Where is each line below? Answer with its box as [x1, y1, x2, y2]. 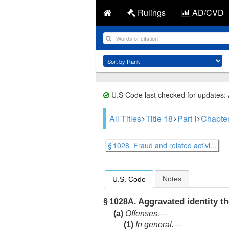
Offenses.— [125, 209, 168, 218]
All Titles [109, 112, 141, 124]
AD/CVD [190, 7, 224, 18]
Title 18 [146, 112, 173, 124]
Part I [177, 112, 196, 124]
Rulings [135, 7, 166, 18]
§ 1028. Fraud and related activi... [108, 140, 216, 150]
